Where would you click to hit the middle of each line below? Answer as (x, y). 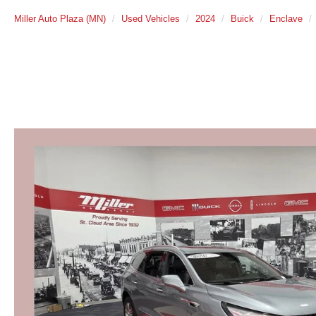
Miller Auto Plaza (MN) (60, 19)
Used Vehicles (151, 19)
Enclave (286, 19)
